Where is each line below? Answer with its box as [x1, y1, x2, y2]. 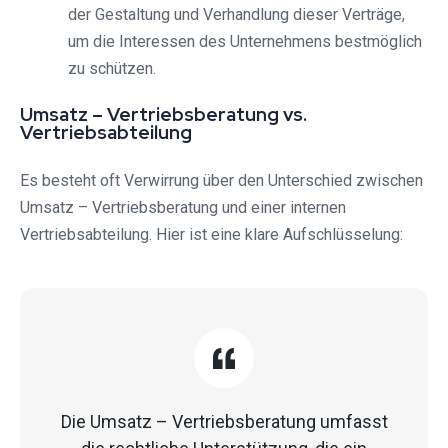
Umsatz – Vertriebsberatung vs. [20, 102, 307, 128]
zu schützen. [68, 59, 156, 79]
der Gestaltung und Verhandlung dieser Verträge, [68, 5, 405, 25]
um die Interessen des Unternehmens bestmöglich [68, 32, 422, 52]
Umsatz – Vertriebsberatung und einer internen [20, 198, 346, 218]
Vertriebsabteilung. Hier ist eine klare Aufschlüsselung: [20, 225, 403, 245]
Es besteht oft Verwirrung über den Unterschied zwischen [20, 171, 423, 191]
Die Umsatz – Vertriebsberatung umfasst [60, 411, 388, 433]
